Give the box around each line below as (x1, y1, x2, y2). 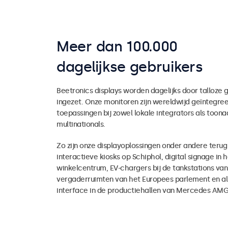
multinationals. (56, 120, 105, 129)
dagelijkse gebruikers (56, 58, 203, 75)
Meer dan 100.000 (56, 38, 178, 55)
